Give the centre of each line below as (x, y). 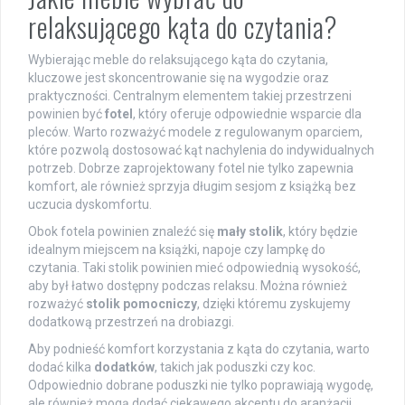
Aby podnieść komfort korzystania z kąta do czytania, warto (199, 349)
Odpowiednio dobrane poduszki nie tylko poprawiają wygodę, (201, 386)
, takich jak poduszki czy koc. (235, 367)
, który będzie (320, 232)
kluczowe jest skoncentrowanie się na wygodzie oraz (179, 78)
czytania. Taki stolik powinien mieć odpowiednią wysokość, (194, 268)
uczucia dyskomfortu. (90, 205)
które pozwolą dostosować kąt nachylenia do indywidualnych (201, 151)
